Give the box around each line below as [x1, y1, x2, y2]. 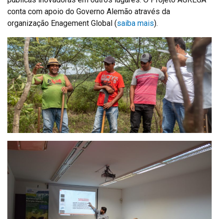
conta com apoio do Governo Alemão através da [7, 6, 170, 16]
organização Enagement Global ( [7, 18, 117, 28]
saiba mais [117, 18, 154, 28]
